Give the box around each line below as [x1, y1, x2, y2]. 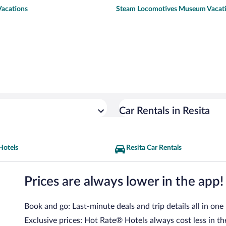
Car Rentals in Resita [119, 106, 210, 116]
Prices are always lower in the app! [24, 175, 223, 188]
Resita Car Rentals [126, 144, 182, 151]
